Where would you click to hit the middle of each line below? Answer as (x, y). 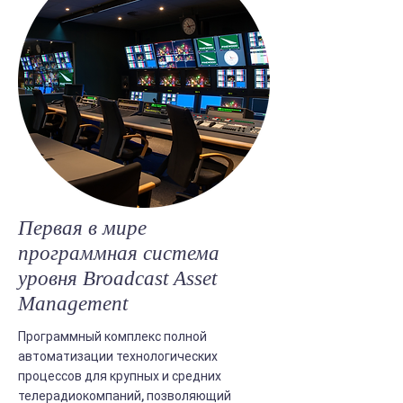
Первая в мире (82, 228)
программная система (119, 253)
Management (73, 304)
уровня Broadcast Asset (117, 278)
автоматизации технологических (118, 356)
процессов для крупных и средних (120, 376)
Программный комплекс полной (112, 336)
